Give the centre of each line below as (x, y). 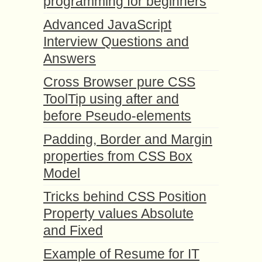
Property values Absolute (118, 214)
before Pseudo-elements (117, 116)
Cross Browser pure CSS (119, 82)
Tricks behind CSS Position (125, 197)
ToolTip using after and (111, 99)
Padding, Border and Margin (128, 139)
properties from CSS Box (118, 156)
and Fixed (73, 231)
